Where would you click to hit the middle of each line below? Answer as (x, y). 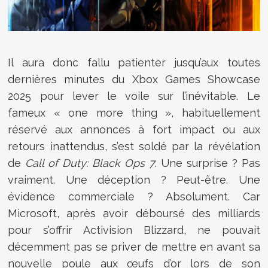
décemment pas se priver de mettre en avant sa (134, 246)
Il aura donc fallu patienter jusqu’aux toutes (134, 62)
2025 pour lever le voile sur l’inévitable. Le (134, 96)
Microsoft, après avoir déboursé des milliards (134, 213)
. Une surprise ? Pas (207, 163)
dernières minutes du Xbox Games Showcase (134, 79)
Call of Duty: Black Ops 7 (90, 163)
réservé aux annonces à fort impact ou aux (134, 129)
